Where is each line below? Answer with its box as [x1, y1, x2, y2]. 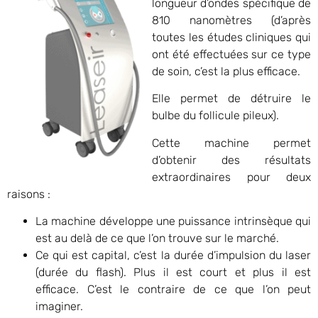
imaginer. [35, 300, 83, 314]
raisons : [7, 187, 50, 201]
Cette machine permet [152, 136, 311, 150]
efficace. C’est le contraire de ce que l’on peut [35, 283, 311, 297]
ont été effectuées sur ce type [152, 47, 311, 61]
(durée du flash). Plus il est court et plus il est [35, 265, 311, 280]
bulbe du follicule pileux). [152, 109, 282, 123]
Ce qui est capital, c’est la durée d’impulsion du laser [35, 248, 311, 263]
